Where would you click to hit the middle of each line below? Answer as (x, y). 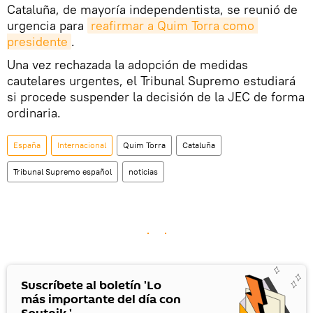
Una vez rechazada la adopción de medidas (128, 64)
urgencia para (47, 25)
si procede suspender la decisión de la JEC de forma (156, 96)
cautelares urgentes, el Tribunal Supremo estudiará (151, 80)
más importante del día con (101, 299)
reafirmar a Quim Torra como (173, 25)
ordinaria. (34, 112)
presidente (37, 41)
